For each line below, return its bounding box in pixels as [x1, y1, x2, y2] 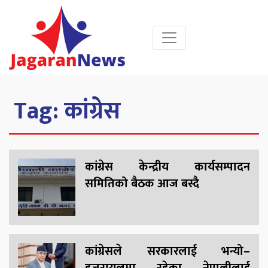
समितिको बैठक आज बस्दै [85, 173, 199, 194]
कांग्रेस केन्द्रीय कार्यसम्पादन [85, 157, 250, 178]
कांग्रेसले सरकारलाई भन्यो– [85, 241, 250, 262]
